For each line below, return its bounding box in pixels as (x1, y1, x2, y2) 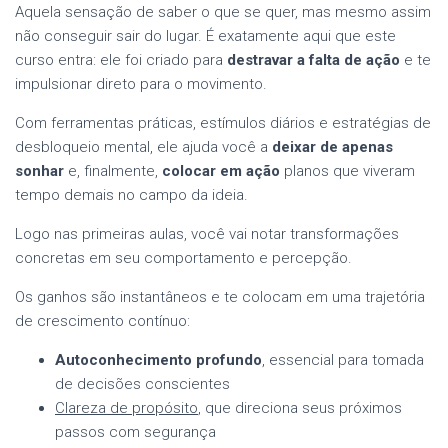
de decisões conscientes (55, 374, 230, 393)
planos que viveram (280, 161, 415, 180)
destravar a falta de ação (227, 50, 400, 69)
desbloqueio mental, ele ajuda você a (15, 137, 272, 156)
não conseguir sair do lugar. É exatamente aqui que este (15, 26, 396, 45)
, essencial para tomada (262, 350, 424, 369)
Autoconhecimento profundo (55, 350, 262, 369)
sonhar (15, 161, 64, 180)
